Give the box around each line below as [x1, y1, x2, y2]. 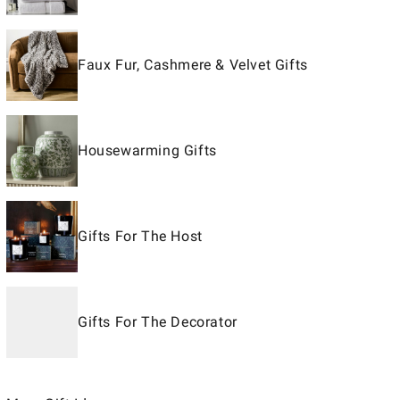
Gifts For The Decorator [78, 313, 237, 330]
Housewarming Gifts [78, 142, 217, 159]
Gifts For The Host [78, 228, 203, 245]
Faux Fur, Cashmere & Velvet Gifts [78, 56, 308, 73]
